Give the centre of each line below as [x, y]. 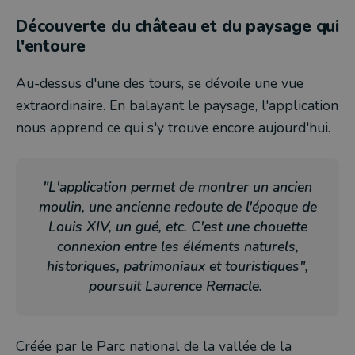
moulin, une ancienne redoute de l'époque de [177, 207]
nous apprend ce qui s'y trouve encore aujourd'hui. [173, 128]
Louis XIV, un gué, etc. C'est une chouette [177, 227]
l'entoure [51, 46]
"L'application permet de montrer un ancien [177, 187]
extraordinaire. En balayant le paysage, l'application [177, 105]
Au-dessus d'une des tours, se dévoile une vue [160, 83]
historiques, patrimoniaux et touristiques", [177, 266]
